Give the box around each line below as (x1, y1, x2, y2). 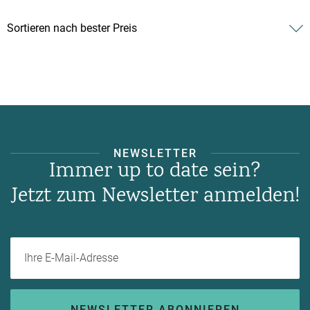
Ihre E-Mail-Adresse (154, 237, 237, 248)
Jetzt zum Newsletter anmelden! (10, 181, 300, 212)
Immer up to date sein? (49, 156, 261, 187)
